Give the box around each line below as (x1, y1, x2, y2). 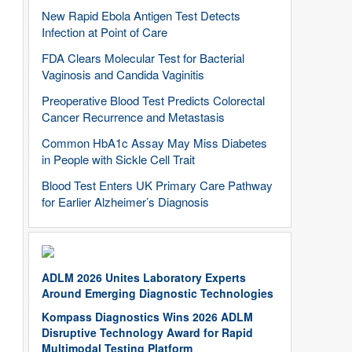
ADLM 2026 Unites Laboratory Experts (42, 269, 246, 285)
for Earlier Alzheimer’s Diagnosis (42, 193, 209, 210)
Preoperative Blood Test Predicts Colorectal (42, 92, 265, 108)
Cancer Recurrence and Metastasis (42, 108, 225, 125)
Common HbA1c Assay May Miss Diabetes (42, 134, 267, 151)
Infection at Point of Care (42, 24, 167, 40)
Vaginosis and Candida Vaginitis (42, 66, 204, 82)
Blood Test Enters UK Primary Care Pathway (42, 177, 273, 193)
